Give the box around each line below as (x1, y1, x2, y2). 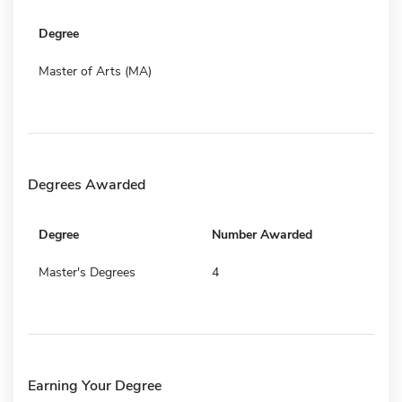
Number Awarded (212, 225, 312, 243)
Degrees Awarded (28, 174, 145, 195)
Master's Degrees (39, 263, 135, 281)
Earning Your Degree (28, 375, 162, 396)
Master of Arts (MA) (39, 62, 152, 80)
